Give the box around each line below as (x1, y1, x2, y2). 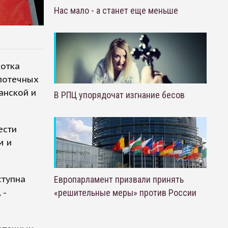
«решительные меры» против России (53, 187, 196, 198)
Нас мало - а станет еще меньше (53, 5, 178, 16)
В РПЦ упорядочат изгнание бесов (53, 90, 185, 100)
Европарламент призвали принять (53, 174, 184, 185)
